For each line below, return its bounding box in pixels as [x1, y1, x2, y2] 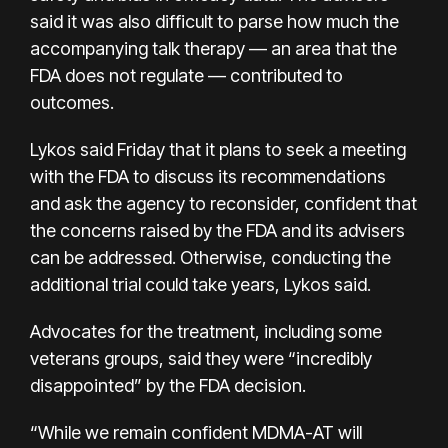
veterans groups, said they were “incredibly [30, 347, 372, 369]
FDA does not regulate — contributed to [30, 64, 343, 86]
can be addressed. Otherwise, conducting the [30, 246, 391, 268]
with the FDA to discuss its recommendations [30, 165, 386, 187]
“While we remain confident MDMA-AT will [30, 421, 362, 443]
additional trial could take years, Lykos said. [30, 273, 371, 295]
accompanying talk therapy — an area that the [30, 37, 397, 59]
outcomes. [30, 91, 114, 113]
